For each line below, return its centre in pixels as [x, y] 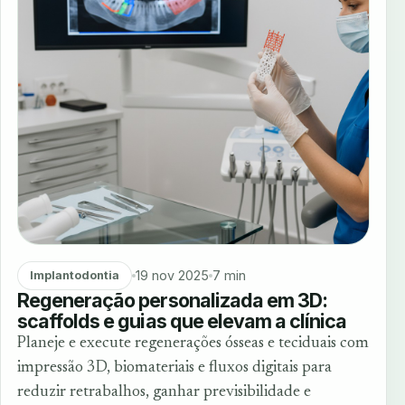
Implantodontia [74, 276]
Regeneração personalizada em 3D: [173, 300]
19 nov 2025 [172, 276]
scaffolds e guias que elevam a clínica [182, 320]
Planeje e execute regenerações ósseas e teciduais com [193, 343]
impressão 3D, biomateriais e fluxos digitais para [174, 367]
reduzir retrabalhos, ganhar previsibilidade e [164, 392]
